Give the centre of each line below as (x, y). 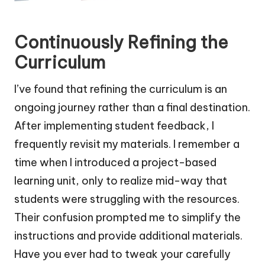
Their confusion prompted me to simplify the (127, 217)
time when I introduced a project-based (115, 162)
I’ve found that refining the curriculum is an (121, 89)
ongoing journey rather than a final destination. (132, 107)
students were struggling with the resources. (127, 199)
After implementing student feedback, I (114, 125)
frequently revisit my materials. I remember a (127, 144)
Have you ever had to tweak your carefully (122, 254)
